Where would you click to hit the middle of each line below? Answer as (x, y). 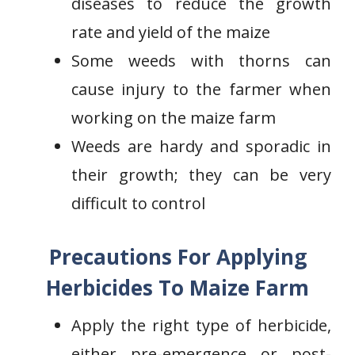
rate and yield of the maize (171, 32)
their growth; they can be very (201, 175)
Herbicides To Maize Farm (177, 288)
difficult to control (138, 203)
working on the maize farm (174, 118)
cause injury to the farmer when (201, 89)
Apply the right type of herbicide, (201, 325)
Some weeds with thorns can (201, 61)
